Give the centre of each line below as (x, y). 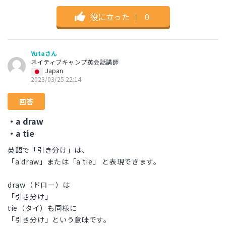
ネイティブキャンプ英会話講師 (75, 62)
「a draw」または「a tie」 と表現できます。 (84, 162)
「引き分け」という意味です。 (59, 220)
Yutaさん (44, 53)
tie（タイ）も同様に (42, 208)
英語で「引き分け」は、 (48, 150)
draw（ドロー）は (39, 185)
